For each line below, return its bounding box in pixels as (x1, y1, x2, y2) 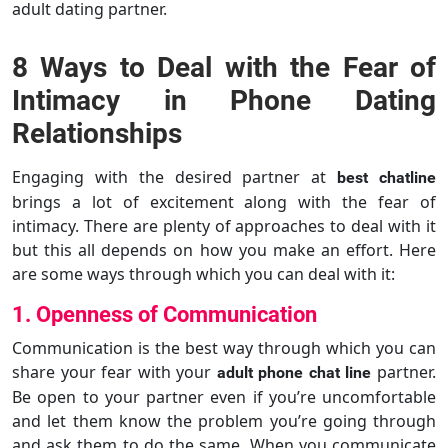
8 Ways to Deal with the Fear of (12, 50, 436, 84)
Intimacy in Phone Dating (12, 83, 436, 117)
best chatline (337, 167, 437, 187)
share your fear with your (12, 360, 217, 383)
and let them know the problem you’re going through (12, 409, 436, 432)
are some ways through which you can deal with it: (12, 262, 395, 285)
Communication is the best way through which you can (12, 336, 436, 359)
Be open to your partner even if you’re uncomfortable (12, 385, 436, 408)
